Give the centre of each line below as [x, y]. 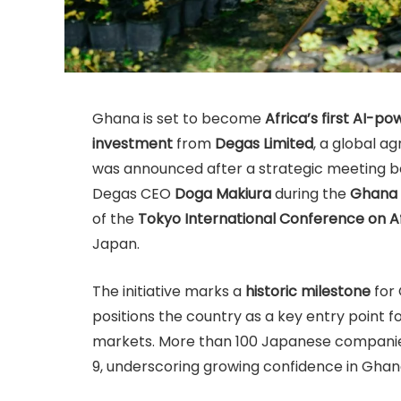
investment [132, 144]
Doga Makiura [223, 194]
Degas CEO [133, 194]
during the [311, 194]
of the [115, 219]
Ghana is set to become [179, 119]
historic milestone [308, 291]
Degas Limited [264, 144]
